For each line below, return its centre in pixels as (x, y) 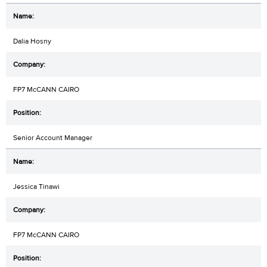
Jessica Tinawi (36, 186)
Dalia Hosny (32, 41)
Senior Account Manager (53, 137)
